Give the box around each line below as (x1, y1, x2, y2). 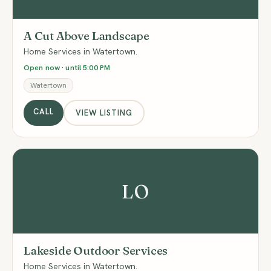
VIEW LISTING (75, 107, 133, 118)
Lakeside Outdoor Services (24, 243, 168, 258)
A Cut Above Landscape (24, 28, 150, 43)
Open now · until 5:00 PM (24, 62, 110, 73)
